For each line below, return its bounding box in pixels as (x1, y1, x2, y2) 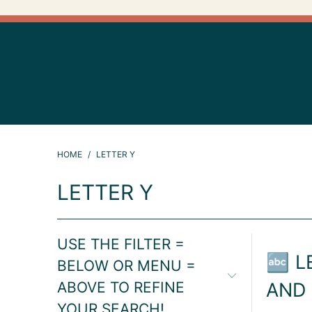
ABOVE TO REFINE (57, 279, 185, 297)
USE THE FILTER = (57, 235, 185, 253)
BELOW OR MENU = (57, 257, 196, 275)
